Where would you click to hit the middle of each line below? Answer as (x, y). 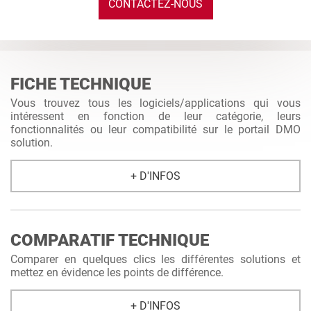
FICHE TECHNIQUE (81, 84)
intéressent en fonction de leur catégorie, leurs (155, 116)
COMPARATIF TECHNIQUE (110, 240)
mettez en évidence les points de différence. (117, 272)
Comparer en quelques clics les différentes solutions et (155, 259)
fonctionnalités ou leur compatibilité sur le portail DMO (155, 129)
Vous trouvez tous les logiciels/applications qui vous (155, 103)
